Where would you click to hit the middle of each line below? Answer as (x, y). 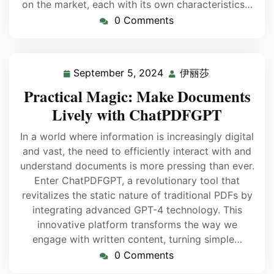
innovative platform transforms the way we (137, 224)
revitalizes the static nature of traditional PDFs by (137, 195)
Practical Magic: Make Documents (137, 96)
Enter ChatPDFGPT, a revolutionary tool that (137, 180)
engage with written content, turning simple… (137, 239)
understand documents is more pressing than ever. (137, 166)
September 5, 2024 (117, 73)
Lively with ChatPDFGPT (137, 115)
